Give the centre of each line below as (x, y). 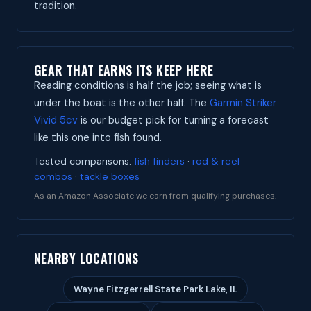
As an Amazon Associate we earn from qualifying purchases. (155, 196)
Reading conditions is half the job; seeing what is (148, 85)
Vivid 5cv (56, 120)
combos (53, 176)
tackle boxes (110, 176)
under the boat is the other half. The (122, 103)
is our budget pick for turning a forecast (173, 120)
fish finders (159, 161)
